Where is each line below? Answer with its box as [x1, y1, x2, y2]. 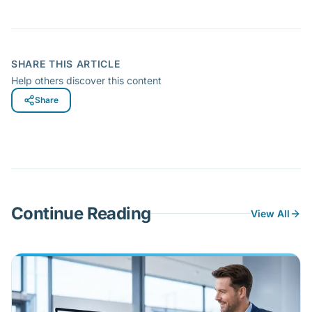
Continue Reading [11, 203, 151, 224]
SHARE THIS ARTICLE [11, 57, 120, 70]
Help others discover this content [11, 74, 162, 86]
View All [251, 207, 290, 219]
